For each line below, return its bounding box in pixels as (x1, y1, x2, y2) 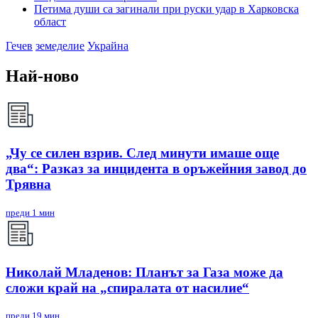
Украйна (87, 39, 128, 52)
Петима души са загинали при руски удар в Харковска (34, 2, 299, 15)
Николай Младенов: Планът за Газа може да (6, 264, 283, 280)
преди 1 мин (6, 207, 55, 218)
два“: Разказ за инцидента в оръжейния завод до (6, 161, 307, 177)
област (34, 15, 66, 28)
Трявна (6, 177, 51, 192)
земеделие (35, 39, 84, 52)
